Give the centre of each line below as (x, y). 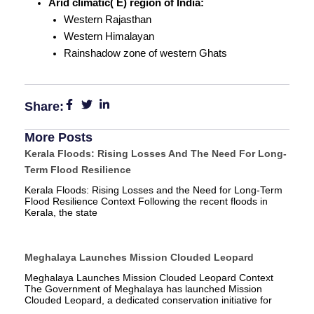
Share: (44, 107)
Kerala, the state (61, 213)
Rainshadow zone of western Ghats (145, 54)
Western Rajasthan (107, 20)
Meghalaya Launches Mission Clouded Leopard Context (149, 278)
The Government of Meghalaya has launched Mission (143, 289)
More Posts (59, 138)
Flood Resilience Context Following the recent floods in (146, 202)
